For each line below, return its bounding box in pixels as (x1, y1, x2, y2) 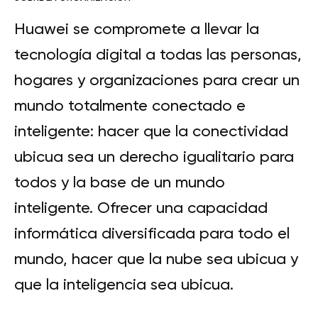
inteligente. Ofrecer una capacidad (14, 199, 268, 217)
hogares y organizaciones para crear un (14, 71, 300, 89)
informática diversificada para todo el (14, 224, 290, 243)
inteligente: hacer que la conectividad (14, 122, 288, 141)
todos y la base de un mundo (14, 173, 225, 192)
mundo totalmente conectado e (14, 97, 246, 115)
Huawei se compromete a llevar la (14, 20, 259, 38)
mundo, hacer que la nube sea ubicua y (14, 250, 298, 268)
